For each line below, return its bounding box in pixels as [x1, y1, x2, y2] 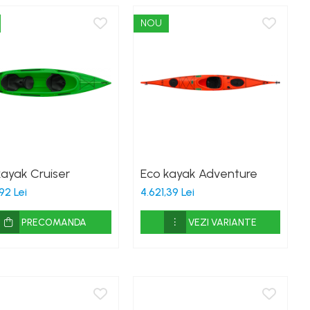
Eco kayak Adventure [140, 166, 258, 182]
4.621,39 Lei [140, 185, 195, 199]
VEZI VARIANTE [188, 217, 257, 229]
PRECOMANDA [21, 217, 86, 229]
